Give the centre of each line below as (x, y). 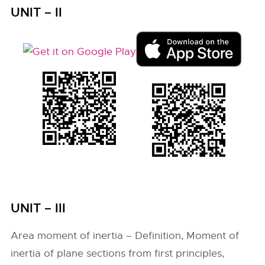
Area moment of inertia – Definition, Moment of (125, 236)
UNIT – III (38, 208)
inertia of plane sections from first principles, (118, 253)
